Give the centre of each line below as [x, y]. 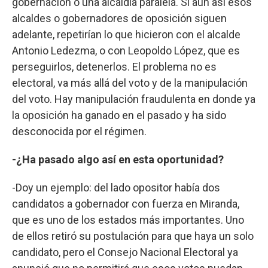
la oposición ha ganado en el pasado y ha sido [119, 115]
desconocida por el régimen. [79, 131]
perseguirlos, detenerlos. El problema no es [114, 66]
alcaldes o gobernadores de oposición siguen [119, 18]
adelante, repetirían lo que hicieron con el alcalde [126, 34]
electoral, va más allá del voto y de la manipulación [130, 83]
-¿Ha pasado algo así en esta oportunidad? [118, 159]
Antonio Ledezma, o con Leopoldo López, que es [126, 50]
